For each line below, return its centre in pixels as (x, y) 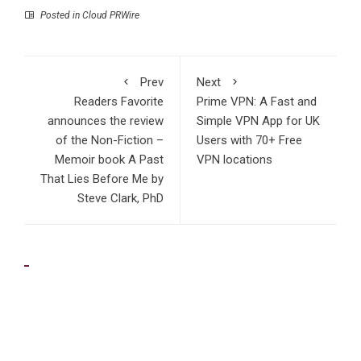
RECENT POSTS (96, 273)
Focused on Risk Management (104, 335)
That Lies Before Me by (102, 178)
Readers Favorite (119, 101)
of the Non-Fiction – (110, 140)
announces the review (106, 120)
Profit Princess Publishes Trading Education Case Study (171, 315)
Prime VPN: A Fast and (257, 101)
